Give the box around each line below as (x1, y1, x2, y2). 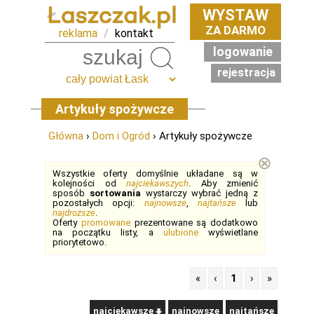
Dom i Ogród (93, 130, 150, 142)
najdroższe (53, 207, 95, 218)
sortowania (90, 188, 141, 198)
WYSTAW (203, 6, 268, 24)
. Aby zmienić (189, 178, 258, 189)
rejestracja (217, 66, 275, 79)
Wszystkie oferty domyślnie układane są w (53, 168, 258, 179)
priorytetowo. (53, 237, 107, 247)
